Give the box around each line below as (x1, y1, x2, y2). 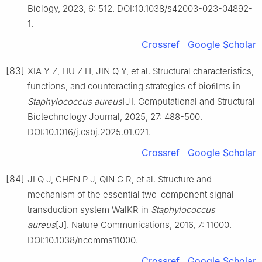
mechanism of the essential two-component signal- (27, 188, 238, 200)
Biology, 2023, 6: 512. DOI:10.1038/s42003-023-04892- (27, 2, 253, 14)
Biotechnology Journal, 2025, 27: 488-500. (27, 111, 202, 122)
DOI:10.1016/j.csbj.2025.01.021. (27, 126, 151, 137)
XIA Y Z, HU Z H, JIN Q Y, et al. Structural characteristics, (27, 65, 254, 77)
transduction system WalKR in (27, 204, 151, 215)
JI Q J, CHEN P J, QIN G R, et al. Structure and (27, 173, 212, 185)
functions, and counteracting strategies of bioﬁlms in (27, 80, 240, 92)
